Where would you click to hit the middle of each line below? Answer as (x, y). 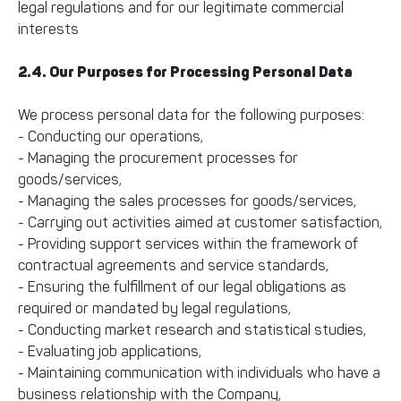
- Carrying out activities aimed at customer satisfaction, (200, 222)
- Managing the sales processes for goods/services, (187, 201)
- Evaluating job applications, (110, 351)
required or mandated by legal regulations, (154, 308)
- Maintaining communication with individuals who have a (199, 373)
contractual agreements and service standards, (173, 265)
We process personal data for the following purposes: (191, 115)
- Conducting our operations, (111, 137)
